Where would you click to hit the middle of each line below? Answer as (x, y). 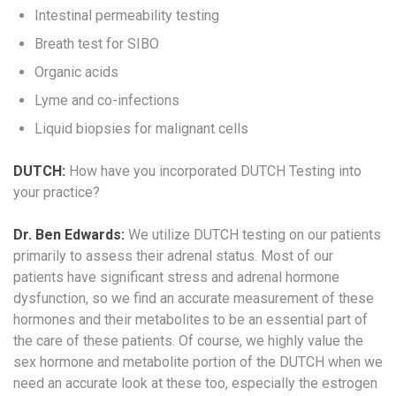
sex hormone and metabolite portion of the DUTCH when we (198, 362)
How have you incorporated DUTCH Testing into (213, 171)
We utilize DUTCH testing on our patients (253, 234)
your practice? (57, 192)
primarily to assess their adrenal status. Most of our (173, 255)
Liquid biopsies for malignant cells (141, 128)
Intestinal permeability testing (127, 15)
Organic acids (76, 72)
